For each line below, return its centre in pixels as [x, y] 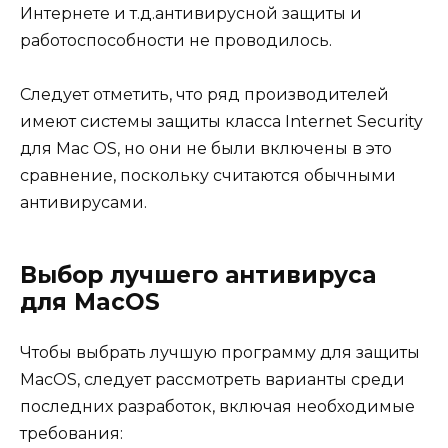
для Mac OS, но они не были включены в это [206, 149]
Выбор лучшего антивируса [198, 275]
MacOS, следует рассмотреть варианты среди [212, 380]
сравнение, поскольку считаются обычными [208, 176]
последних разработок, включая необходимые [217, 407]
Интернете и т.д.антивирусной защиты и [191, 14]
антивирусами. [83, 203]
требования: [71, 434]
